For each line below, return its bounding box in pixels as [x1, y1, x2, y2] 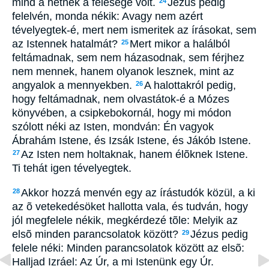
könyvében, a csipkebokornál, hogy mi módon [12, 107, 231, 119]
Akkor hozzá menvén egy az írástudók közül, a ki [21, 186, 255, 199]
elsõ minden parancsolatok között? [12, 228, 181, 240]
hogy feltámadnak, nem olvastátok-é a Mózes [12, 93, 229, 106]
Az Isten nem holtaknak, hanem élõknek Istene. [21, 148, 248, 161]
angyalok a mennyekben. [12, 79, 135, 92]
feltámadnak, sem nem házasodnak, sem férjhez [12, 52, 244, 64]
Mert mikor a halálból [130, 38, 230, 50]
